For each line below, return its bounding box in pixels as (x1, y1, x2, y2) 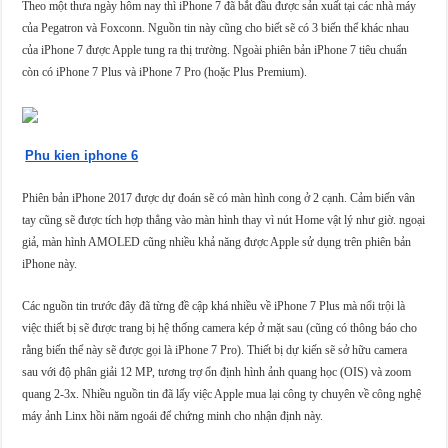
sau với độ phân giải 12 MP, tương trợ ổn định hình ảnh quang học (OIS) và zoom (22, 364, 412, 379)
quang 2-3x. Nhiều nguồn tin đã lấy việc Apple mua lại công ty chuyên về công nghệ (22, 386, 422, 401)
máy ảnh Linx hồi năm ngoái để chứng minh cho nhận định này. (22, 408, 324, 423)
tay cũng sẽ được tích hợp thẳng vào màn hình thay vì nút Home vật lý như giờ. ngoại (22, 212, 426, 227)
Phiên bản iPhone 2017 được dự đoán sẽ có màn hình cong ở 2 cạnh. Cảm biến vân (22, 190, 416, 205)
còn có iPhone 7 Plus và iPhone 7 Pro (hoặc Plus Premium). (22, 64, 308, 79)
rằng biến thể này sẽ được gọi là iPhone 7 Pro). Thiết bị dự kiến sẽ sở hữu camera (22, 342, 408, 357)
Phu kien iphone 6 (25, 147, 139, 163)
